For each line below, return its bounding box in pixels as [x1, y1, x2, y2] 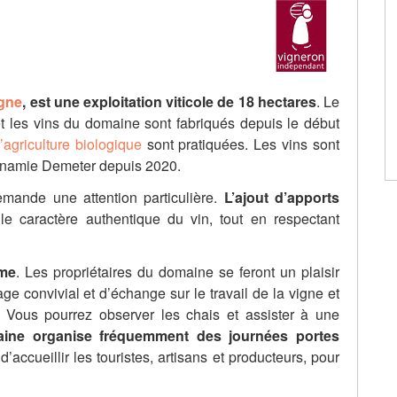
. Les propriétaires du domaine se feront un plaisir [16, 261, 339, 282]
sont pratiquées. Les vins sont [141, 133, 340, 154]
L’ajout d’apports [223, 186, 339, 207]
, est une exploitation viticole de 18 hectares [22, 90, 316, 112]
